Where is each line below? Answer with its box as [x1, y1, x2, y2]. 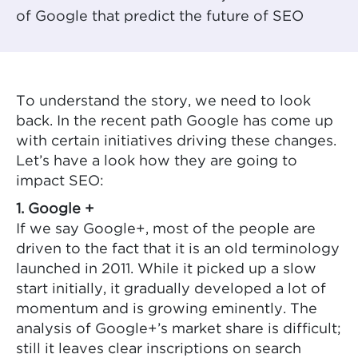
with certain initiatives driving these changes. [16, 135, 336, 149]
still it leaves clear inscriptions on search [16, 343, 301, 356]
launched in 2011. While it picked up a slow [16, 263, 316, 276]
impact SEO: [16, 175, 104, 189]
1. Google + [16, 203, 94, 217]
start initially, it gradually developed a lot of [16, 283, 326, 296]
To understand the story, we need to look [16, 95, 311, 109]
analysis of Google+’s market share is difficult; [16, 323, 341, 336]
